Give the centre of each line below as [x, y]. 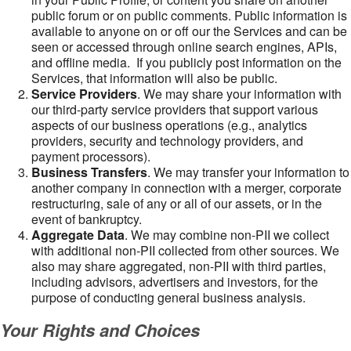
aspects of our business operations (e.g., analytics [169, 125]
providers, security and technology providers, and [167, 141]
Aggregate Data [78, 235]
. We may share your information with [239, 94]
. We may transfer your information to [248, 172]
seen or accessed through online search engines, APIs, [184, 47]
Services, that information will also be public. [154, 78]
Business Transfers [89, 172]
